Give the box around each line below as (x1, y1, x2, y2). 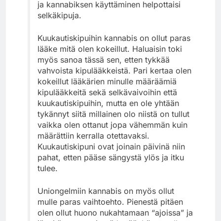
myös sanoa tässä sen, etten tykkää (37, 54, 170, 65)
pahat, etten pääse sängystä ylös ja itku (37, 152, 184, 162)
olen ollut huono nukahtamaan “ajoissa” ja (37, 207, 193, 218)
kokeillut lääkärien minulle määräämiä (37, 76, 177, 86)
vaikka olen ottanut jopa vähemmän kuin (37, 119, 187, 130)
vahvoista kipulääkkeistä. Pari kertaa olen (37, 65, 191, 75)
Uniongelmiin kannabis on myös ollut (37, 185, 174, 196)
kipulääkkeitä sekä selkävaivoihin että (37, 87, 177, 97)
